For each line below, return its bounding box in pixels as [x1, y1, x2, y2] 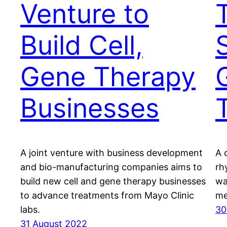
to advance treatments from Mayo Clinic [20, 190, 194, 201]
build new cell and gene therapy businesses [20, 176, 206, 187]
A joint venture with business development [20, 147, 203, 159]
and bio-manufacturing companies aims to [20, 162, 202, 173]
